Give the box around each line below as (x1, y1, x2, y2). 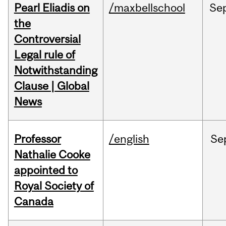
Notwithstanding (14, 64, 97, 77)
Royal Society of (14, 179, 94, 193)
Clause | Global (14, 79, 89, 93)
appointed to (14, 163, 78, 177)
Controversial (14, 32, 81, 46)
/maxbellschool (108, 1, 185, 15)
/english (108, 132, 149, 146)
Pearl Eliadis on (14, 1, 90, 15)
